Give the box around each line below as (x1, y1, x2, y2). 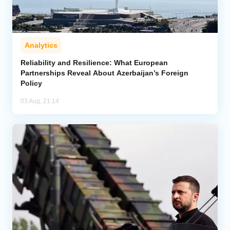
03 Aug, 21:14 (21, 97, 59, 105)
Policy (21, 79, 42, 87)
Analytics (25, 41, 57, 49)
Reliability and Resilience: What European (21, 58, 168, 67)
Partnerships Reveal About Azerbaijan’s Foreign (21, 68, 188, 77)
